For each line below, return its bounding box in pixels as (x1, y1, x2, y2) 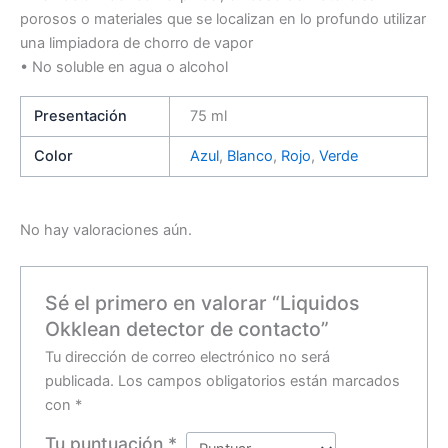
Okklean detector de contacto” (45, 316, 330, 341)
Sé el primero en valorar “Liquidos (45, 290, 360, 315)
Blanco (226, 147, 273, 166)
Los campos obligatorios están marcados (118, 371, 401, 390)
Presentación (34, 107, 128, 126)
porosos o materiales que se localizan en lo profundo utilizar (20, 9, 426, 28)
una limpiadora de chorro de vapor (20, 33, 253, 52)
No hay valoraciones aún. (20, 221, 192, 240)
